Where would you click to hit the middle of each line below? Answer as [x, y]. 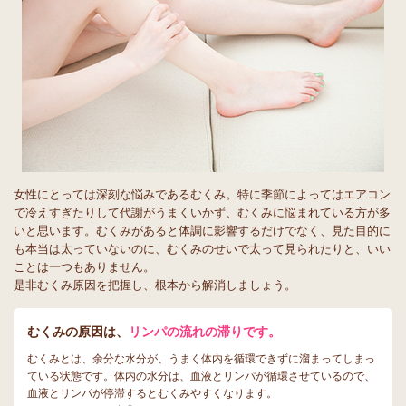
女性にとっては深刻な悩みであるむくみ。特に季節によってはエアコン [202, 194]
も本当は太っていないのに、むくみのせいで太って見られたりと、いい [202, 249]
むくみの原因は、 [78, 332]
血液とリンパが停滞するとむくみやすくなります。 [152, 393]
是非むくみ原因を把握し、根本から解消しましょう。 [155, 285]
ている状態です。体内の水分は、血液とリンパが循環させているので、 [201, 376]
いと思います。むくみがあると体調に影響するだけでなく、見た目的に [202, 231]
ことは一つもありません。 [84, 267]
